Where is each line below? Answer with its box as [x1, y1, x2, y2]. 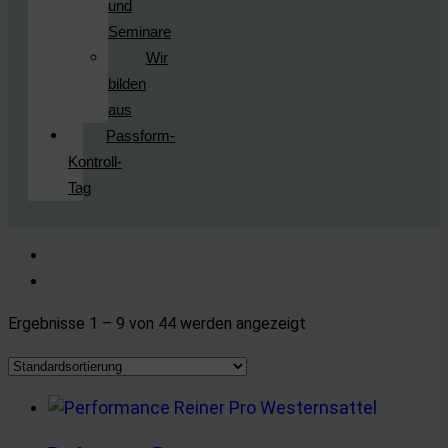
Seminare [108, 23, 171, 40]
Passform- [106, 127, 175, 144]
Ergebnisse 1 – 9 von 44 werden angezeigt [8, 314, 306, 333]
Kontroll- [68, 153, 122, 170]
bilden [108, 75, 146, 92]
